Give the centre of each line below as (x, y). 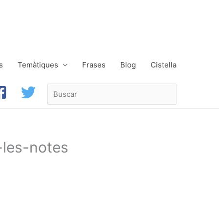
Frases (94, 65)
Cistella (164, 65)
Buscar (59, 88)
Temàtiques (38, 65)
